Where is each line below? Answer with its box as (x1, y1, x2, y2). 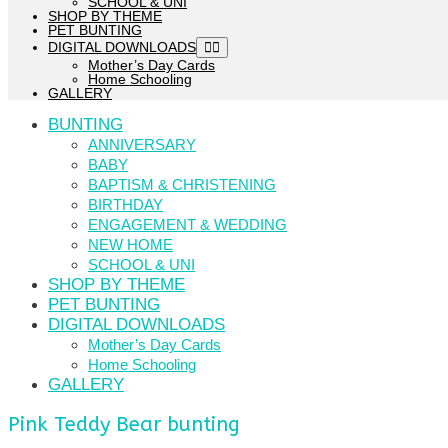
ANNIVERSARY (88, 135, 196, 153)
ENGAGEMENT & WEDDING (88, 215, 287, 233)
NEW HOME (88, 235, 173, 253)
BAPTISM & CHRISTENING (88, 175, 276, 193)
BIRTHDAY (88, 195, 163, 213)
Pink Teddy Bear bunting (8, 412, 240, 436)
